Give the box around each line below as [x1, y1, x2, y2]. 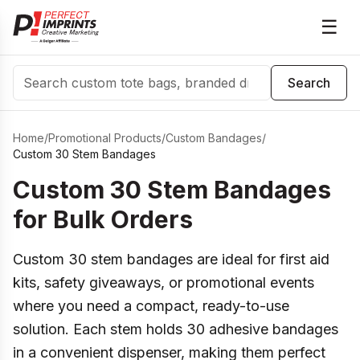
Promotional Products [48, 131, 162, 145]
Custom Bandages [166, 131, 262, 145]
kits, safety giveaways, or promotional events [13, 274, 314, 291]
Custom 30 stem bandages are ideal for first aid [13, 251, 329, 268]
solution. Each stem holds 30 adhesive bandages [13, 321, 338, 337]
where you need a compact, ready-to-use [13, 297, 289, 314]
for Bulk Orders [13, 205, 193, 234]
